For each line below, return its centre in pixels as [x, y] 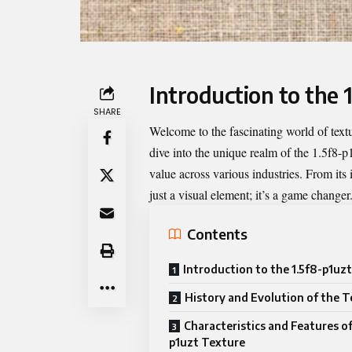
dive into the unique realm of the [231, 152]
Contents [217, 234]
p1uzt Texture [207, 342]
